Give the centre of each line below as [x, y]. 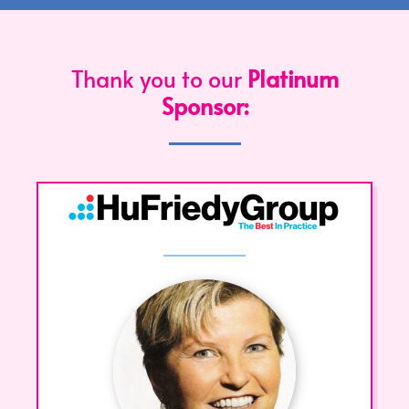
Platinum [293, 79]
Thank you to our [159, 79]
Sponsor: [204, 106]
